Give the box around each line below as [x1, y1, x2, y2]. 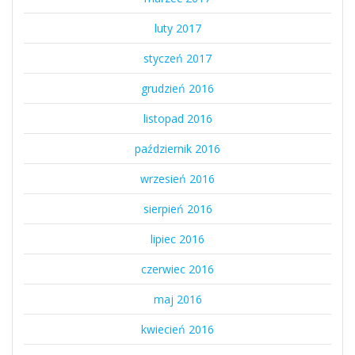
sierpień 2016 [143, 201, 212, 217]
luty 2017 [154, 21, 201, 36]
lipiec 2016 [151, 231, 204, 247]
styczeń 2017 [143, 51, 212, 67]
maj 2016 [153, 292, 202, 307]
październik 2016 [135, 141, 220, 157]
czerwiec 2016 [141, 261, 214, 277]
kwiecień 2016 [141, 322, 214, 338]
